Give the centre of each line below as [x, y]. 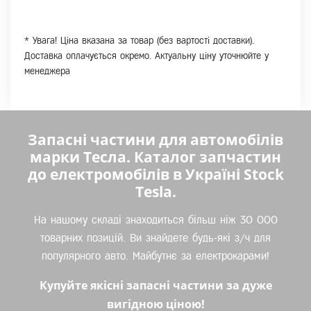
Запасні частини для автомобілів [155, 140]
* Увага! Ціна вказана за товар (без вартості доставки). [139, 41]
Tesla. [155, 192]
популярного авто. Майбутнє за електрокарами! [155, 256]
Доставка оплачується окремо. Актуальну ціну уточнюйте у [146, 56]
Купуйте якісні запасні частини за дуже [155, 285]
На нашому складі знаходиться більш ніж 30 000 [155, 220]
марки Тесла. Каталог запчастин [155, 157]
